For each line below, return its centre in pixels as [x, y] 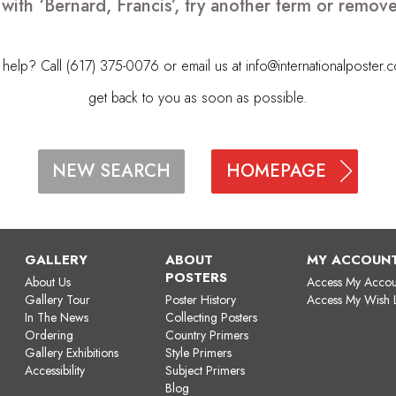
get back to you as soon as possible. [198, 97]
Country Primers [207, 335]
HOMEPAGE [276, 171]
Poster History [201, 299]
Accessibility [55, 370]
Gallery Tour [58, 299]
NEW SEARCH [111, 171]
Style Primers [199, 352]
